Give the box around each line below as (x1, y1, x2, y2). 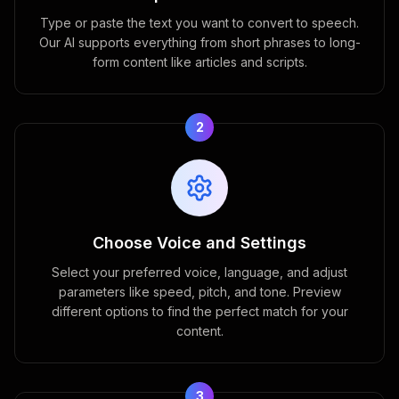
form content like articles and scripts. (92, 54, 307, 69)
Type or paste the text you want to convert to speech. (40, 15, 359, 30)
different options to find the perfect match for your (51, 304, 348, 319)
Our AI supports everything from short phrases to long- (38, 35, 361, 50)
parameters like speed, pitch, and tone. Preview (58, 284, 341, 299)
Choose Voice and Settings (93, 233, 306, 252)
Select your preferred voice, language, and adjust (52, 265, 347, 280)
